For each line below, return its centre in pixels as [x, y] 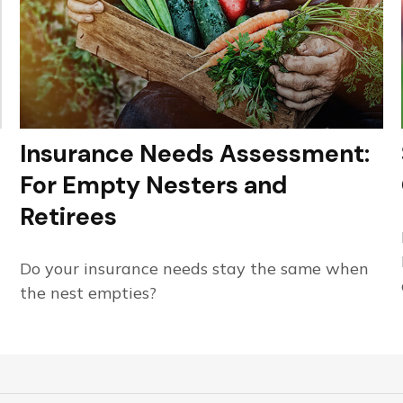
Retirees [69, 217]
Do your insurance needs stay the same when [195, 269]
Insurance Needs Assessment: [195, 154]
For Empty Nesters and [154, 185]
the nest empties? [89, 293]
